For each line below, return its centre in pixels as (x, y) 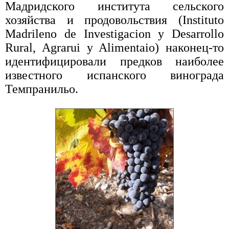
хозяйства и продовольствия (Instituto (114, 20)
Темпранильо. (42, 89)
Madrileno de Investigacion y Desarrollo (114, 34)
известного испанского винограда (114, 75)
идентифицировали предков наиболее (114, 61)
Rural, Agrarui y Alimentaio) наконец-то (114, 48)
